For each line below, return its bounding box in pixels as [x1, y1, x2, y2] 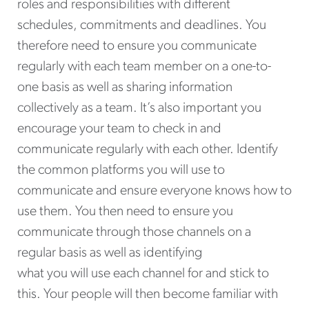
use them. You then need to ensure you [17, 205, 233, 219]
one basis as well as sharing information [17, 81, 232, 95]
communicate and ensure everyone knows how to [17, 184, 292, 199]
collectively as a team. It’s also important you [17, 101, 261, 116]
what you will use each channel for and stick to [17, 267, 269, 281]
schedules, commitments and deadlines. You [17, 19, 266, 33]
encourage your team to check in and [17, 122, 221, 137]
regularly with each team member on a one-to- [17, 60, 271, 74]
